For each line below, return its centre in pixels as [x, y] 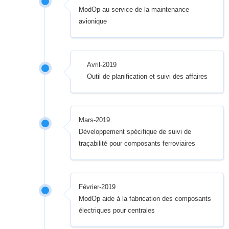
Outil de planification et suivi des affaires [147, 77]
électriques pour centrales [117, 211]
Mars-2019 [95, 120]
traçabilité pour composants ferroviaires [137, 144]
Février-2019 [97, 187]
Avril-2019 [102, 65]
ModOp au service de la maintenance [134, 10]
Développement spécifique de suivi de [135, 132]
